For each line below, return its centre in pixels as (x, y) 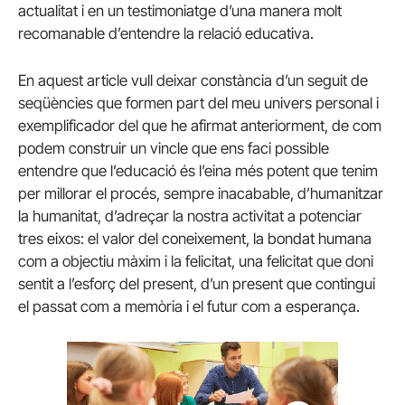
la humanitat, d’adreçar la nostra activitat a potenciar (190, 216)
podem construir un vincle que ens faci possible (174, 148)
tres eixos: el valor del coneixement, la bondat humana (195, 238)
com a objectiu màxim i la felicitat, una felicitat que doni (196, 261)
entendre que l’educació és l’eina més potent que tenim (198, 170)
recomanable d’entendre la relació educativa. (166, 34)
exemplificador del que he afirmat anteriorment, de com (200, 125)
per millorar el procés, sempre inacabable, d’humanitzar (201, 193)
